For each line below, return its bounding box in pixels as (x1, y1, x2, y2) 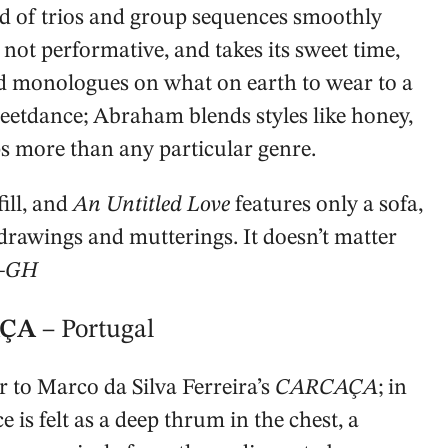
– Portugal (42, 316, 154, 343)
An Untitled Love (73, 194, 230, 217)
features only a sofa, (230, 194, 423, 217)
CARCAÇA (275, 376, 378, 399)
